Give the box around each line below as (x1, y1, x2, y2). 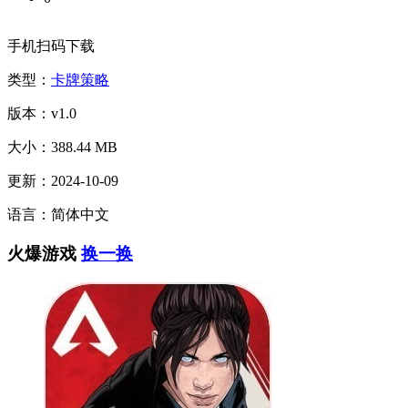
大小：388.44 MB (7, 138, 117, 155)
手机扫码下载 (7, 37, 95, 54)
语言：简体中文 (7, 206, 109, 222)
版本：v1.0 (7, 105, 76, 121)
